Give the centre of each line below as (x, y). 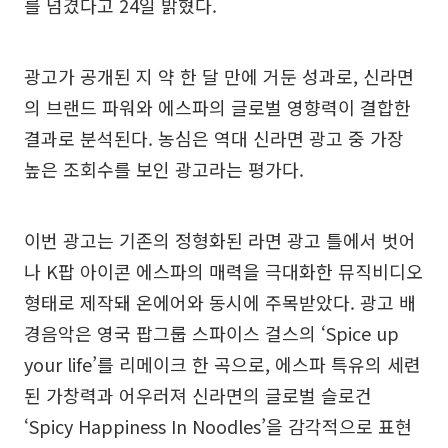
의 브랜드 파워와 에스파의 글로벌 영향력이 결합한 (217, 106)
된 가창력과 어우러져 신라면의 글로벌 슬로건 (198, 394)
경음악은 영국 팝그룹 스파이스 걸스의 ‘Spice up (211, 332)
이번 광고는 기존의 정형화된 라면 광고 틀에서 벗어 (220, 239)
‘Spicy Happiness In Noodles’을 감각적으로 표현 (218, 425)
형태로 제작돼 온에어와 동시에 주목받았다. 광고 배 (220, 301)
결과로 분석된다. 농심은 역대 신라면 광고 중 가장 (214, 137)
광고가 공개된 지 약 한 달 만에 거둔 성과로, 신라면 (219, 75)
